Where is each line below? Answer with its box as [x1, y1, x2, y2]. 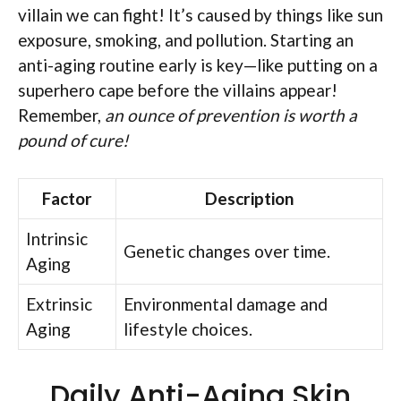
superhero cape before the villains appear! [18, 79, 337, 100]
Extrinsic [26, 294, 92, 315]
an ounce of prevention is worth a [105, 104, 357, 125]
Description [205, 188, 294, 209]
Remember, [18, 104, 105, 125]
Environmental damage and [124, 294, 328, 315]
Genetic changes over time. [124, 241, 330, 262]
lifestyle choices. [124, 319, 252, 340]
